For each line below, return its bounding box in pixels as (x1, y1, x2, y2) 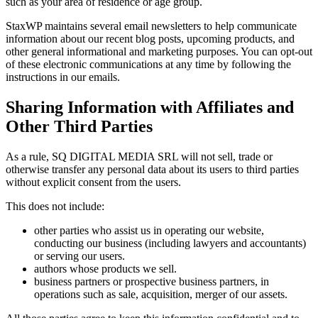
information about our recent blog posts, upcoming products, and (6, 33, 295, 45)
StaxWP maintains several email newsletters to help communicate (6, 20, 297, 33)
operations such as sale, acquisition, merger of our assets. (34, 288, 287, 301)
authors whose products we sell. (34, 263, 177, 275)
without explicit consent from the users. (6, 176, 181, 189)
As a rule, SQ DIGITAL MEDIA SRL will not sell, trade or (6, 150, 273, 163)
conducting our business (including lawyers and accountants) (34, 237, 306, 250)
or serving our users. (34, 250, 125, 263)
